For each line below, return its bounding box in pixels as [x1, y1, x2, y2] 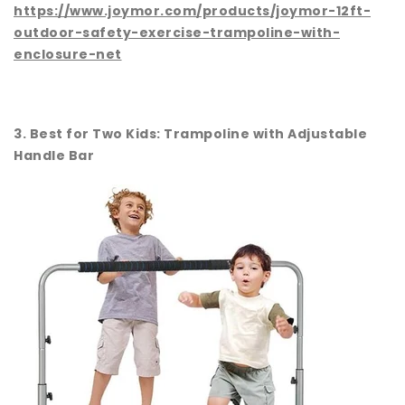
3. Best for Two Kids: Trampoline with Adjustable [14, 125, 367, 144]
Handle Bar [14, 146, 94, 165]
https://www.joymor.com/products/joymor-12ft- [14, 2, 371, 21]
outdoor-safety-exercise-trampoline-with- [14, 24, 340, 42]
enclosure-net [14, 45, 122, 64]
